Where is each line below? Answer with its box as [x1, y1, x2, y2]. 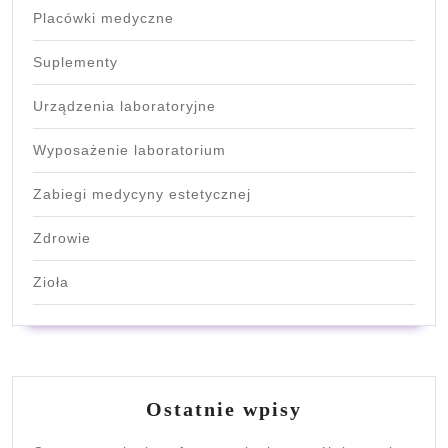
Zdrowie [33, 229, 91, 246]
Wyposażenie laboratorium [33, 141, 226, 158]
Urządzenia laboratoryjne [33, 97, 216, 114]
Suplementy [33, 53, 118, 70]
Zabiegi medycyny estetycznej [33, 185, 251, 202]
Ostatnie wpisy [146, 397, 302, 420]
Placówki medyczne [33, 9, 174, 26]
